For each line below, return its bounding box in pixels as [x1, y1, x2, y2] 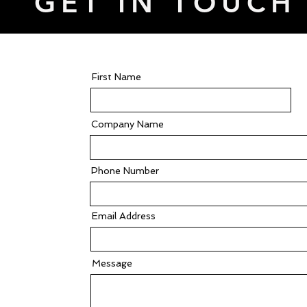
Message [91, 258, 132, 269]
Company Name [90, 119, 164, 130]
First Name [91, 71, 141, 82]
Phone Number [90, 165, 159, 176]
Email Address [91, 210, 156, 221]
